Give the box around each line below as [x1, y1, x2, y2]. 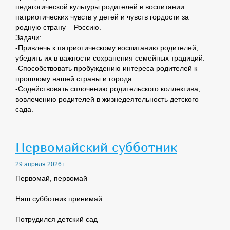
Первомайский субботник [15, 139, 177, 156]
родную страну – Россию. [15, 23, 101, 32]
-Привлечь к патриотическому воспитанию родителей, [15, 44, 198, 52]
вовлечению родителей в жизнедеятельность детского [15, 95, 199, 104]
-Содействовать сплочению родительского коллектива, [15, 85, 200, 93]
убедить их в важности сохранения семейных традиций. [15, 54, 205, 63]
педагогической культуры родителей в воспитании [15, 3, 184, 11]
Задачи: [15, 33, 42, 42]
